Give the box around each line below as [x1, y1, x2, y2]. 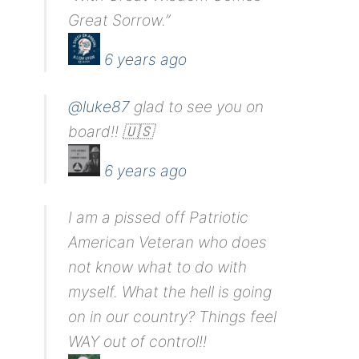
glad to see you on [130, 96, 264, 116]
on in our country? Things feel [68, 306, 277, 326]
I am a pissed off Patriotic [68, 207, 249, 227]
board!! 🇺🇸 [68, 121, 154, 141]
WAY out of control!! [68, 331, 208, 351]
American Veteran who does [68, 232, 268, 252]
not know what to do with [68, 256, 248, 276]
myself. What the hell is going [68, 281, 272, 301]
